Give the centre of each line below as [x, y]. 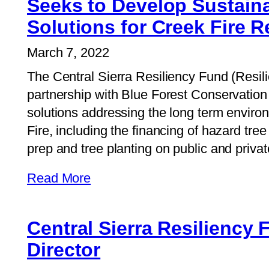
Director [64, 250]
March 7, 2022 [68, 52]
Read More [59, 178]
